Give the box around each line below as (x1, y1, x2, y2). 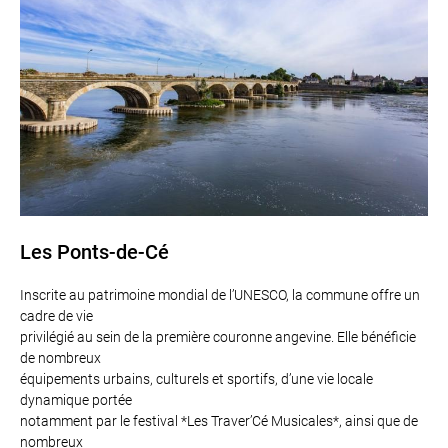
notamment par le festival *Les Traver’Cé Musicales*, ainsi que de (20, 413, 418, 429)
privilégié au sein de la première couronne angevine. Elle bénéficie (20, 329, 416, 345)
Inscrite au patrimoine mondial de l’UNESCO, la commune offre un (20, 287, 420, 303)
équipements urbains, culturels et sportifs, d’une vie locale (20, 371, 373, 387)
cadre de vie (20, 308, 93, 324)
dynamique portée (20, 392, 132, 408)
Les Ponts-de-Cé (20, 240, 169, 264)
